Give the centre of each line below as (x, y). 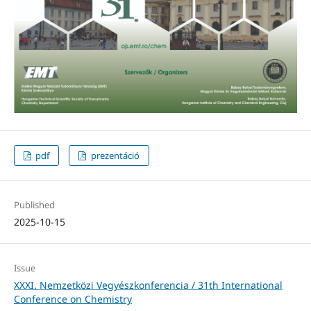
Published (34, 204)
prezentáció (114, 155)
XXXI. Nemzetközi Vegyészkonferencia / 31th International (148, 285)
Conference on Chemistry (73, 299)
